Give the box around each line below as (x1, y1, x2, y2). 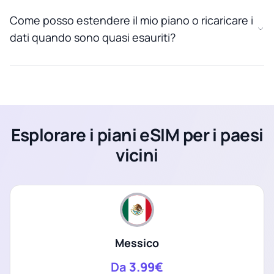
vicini (116, 143, 158, 166)
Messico (115, 235, 159, 250)
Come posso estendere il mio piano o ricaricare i (10, 12, 253, 28)
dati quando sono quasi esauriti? (10, 29, 176, 45)
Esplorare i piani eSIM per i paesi (10, 122, 264, 146)
